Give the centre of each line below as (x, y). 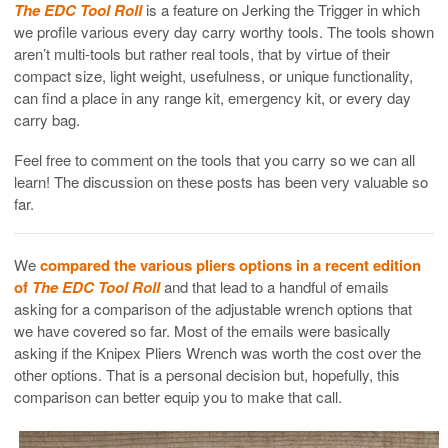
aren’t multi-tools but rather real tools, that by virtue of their (202, 53)
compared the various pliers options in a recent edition (230, 264)
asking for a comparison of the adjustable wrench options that (213, 308)
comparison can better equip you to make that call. (178, 396)
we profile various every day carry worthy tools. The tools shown (224, 31)
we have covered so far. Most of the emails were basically (202, 330)
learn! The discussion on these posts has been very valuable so (221, 181)
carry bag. (47, 119)
